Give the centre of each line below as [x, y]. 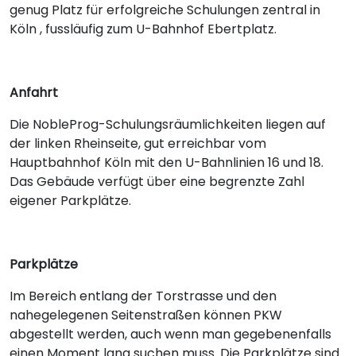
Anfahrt [35, 92]
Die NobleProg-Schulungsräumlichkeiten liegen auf [168, 124]
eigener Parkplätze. [70, 200]
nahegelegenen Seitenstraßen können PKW [146, 315]
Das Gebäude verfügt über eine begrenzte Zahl [157, 181]
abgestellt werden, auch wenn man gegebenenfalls [170, 334]
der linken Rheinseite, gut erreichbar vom [138, 143]
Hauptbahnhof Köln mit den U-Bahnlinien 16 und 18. [166, 162]
